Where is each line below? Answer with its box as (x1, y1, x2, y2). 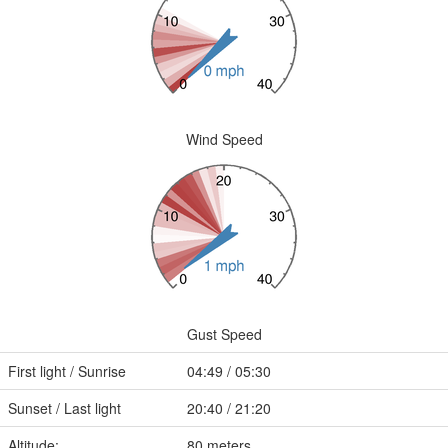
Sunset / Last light (8, 398, 121, 418)
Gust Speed (186, 324, 262, 344)
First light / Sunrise (8, 361, 126, 381)
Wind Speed (185, 129, 263, 149)
